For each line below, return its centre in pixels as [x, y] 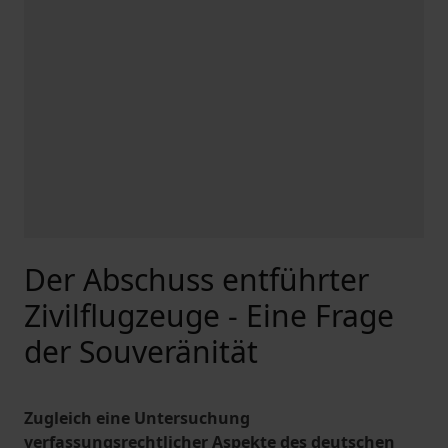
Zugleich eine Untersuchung [137, 418]
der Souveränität [141, 351]
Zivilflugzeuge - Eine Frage [209, 315]
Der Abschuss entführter [196, 279]
